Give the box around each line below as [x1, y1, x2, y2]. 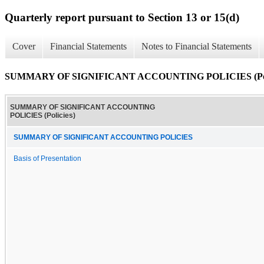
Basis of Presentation [14, 154, 81, 162]
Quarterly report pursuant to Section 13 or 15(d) [5, 11, 239, 24]
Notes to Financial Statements [141, 41, 252, 52]
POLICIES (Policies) [10, 111, 75, 120]
